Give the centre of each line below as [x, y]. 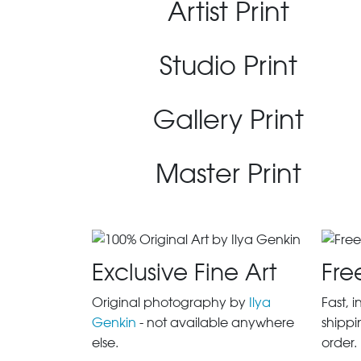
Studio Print [228, 66]
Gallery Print [228, 120]
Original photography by [170, 303]
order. [339, 343]
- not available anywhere [215, 323]
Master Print [228, 174]
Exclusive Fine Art [184, 272]
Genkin [114, 323]
